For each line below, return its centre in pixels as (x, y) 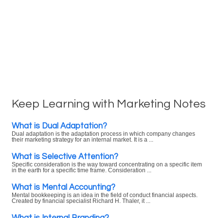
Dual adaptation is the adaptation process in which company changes (103, 134)
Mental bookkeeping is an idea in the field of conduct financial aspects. (105, 195)
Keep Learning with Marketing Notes (109, 104)
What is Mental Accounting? (64, 187)
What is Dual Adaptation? (59, 126)
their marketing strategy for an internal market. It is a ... (82, 140)
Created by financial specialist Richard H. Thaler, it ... (81, 201)
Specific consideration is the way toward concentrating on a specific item (107, 164)
